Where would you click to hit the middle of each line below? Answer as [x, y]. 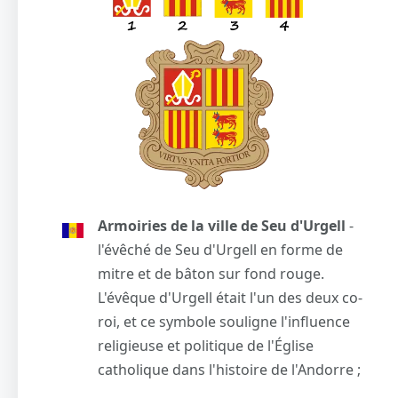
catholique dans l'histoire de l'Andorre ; [229, 369]
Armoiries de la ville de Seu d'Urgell [222, 225]
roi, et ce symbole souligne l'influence [224, 321]
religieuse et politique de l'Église [206, 345]
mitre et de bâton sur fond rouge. [211, 273]
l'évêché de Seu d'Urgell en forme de [220, 249]
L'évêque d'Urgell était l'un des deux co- [230, 297]
